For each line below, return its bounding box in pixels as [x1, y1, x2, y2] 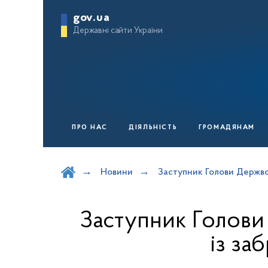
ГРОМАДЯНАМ [199, 124, 255, 131]
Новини [100, 167, 133, 177]
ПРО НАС [72, 124, 108, 131]
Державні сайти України [73, 26, 163, 35]
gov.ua [73, 12, 110, 24]
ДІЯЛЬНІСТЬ [129, 124, 178, 131]
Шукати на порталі [61, 153, 149, 165]
